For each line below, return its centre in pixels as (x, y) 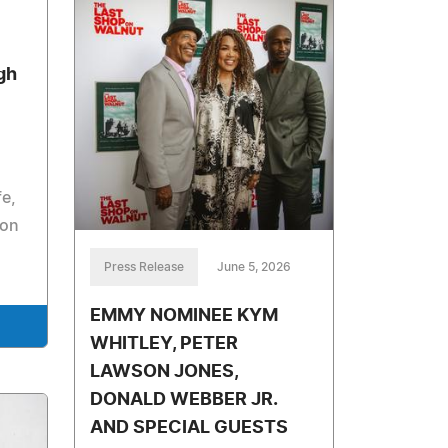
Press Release (144, 266)
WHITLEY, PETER (164, 343)
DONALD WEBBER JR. (184, 399)
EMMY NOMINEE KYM (184, 315)
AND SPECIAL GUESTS (189, 427)
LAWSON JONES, (164, 371)
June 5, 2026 (254, 266)
